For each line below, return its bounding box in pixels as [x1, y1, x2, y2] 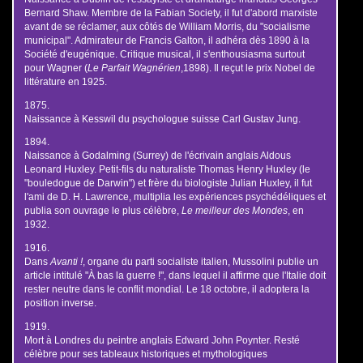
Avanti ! [49, 256, 83, 267]
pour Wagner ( [23, 62, 88, 73]
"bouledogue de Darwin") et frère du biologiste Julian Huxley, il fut [23, 177, 312, 189]
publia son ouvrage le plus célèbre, [23, 205, 181, 216]
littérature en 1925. [23, 75, 107, 87]
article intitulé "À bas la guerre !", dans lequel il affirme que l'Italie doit [23, 270, 326, 280]
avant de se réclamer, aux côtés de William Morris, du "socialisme [23, 20, 310, 32]
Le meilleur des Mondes [181, 205, 288, 216]
